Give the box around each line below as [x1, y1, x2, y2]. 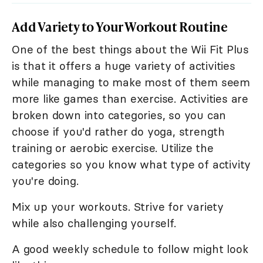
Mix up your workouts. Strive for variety [12, 199, 224, 214]
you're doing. [12, 173, 79, 188]
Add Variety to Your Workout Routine [12, 17, 228, 36]
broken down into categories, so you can [12, 107, 227, 122]
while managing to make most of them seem [12, 75, 250, 89]
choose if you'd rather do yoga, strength [12, 124, 225, 139]
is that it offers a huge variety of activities [12, 58, 235, 73]
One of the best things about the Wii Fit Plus [12, 42, 249, 56]
